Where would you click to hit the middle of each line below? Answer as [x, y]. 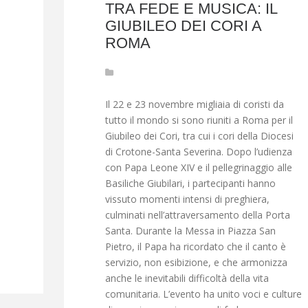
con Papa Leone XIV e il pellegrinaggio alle [198, 168]
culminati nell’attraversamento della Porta [197, 215]
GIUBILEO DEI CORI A [183, 26]
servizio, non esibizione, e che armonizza [196, 263]
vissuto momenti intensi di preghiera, [187, 199]
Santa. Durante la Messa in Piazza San [190, 231]
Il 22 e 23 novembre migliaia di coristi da [194, 104]
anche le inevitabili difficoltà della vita [187, 278]
